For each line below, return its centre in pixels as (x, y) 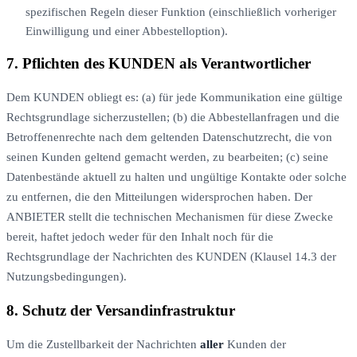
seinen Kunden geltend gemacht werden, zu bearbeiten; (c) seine (167, 157)
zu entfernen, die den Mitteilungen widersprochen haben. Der (159, 197)
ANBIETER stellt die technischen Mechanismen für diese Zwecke (170, 217)
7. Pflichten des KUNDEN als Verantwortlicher (159, 64)
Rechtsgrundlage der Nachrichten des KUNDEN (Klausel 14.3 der (171, 257)
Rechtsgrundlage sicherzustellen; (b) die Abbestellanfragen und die (173, 118)
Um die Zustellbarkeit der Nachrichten (103, 344)
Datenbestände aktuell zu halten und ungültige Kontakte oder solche (177, 177)
